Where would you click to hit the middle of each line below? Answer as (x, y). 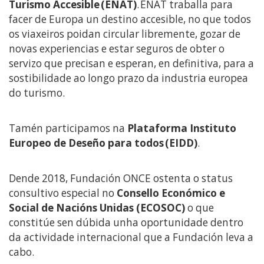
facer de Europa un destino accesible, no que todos (130, 19)
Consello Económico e (171, 193)
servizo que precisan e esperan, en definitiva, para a (131, 63)
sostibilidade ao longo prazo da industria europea (128, 78)
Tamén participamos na (68, 128)
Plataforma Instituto (182, 128)
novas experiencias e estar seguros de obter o (117, 48)
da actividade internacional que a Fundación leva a (131, 237)
